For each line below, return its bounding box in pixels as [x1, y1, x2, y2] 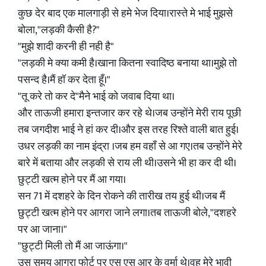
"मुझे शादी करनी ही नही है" [18, 38, 114, 56]
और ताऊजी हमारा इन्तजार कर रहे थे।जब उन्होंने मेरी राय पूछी [18, 104, 241, 122]
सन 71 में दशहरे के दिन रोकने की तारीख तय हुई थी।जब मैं [18, 188, 225, 205]
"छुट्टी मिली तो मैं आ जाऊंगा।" [18, 237, 128, 255]
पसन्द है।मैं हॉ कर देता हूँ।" [18, 71, 110, 89]
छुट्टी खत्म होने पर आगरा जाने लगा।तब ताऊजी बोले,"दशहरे [18, 204, 236, 222]
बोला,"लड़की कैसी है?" [18, 21, 100, 39]
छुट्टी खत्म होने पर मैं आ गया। [18, 171, 126, 189]
